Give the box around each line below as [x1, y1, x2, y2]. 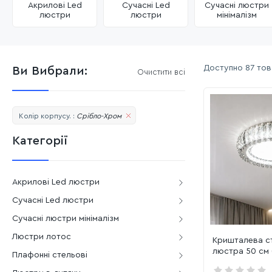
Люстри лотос [12, 233, 71, 241]
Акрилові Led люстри [12, 178, 100, 186]
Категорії [12, 135, 68, 147]
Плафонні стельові [12, 251, 87, 259]
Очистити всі [137, 68, 185, 76]
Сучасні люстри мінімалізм [12, 214, 119, 223]
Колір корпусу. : [19, 112, 76, 120]
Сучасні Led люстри [12, 196, 93, 205]
